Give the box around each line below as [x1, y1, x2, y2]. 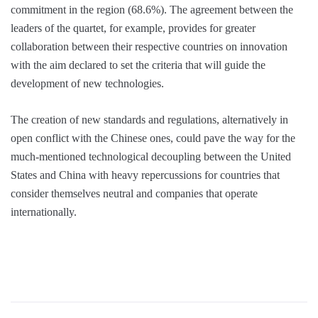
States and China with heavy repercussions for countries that [11, 169, 280, 182]
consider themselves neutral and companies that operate [11, 187, 258, 200]
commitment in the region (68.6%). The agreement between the [11, 4, 293, 16]
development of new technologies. [11, 77, 164, 90]
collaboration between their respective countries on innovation [11, 40, 287, 53]
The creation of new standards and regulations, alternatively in [11, 114, 288, 126]
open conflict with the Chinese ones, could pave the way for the [11, 132, 295, 145]
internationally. [11, 206, 77, 219]
